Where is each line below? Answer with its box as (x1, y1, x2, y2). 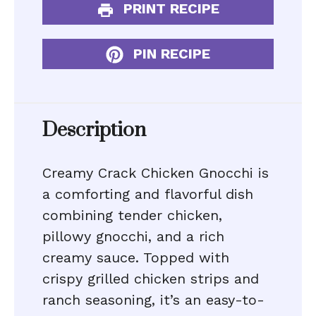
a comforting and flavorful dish (42, 186, 253, 202)
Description (42, 118, 146, 142)
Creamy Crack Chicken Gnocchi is (42, 164, 269, 181)
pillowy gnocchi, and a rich (42, 228, 224, 245)
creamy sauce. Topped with (42, 249, 229, 266)
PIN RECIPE (128, 44, 210, 62)
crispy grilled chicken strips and (42, 270, 259, 287)
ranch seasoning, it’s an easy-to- (42, 291, 265, 308)
